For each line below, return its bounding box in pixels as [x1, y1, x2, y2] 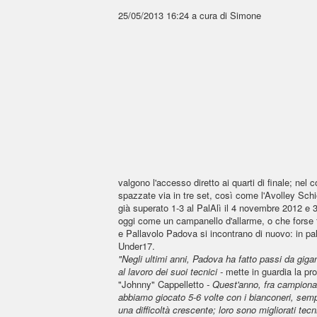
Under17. [118, 239, 155, 253]
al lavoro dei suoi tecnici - [118, 265, 226, 278]
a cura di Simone [189, 8, 261, 22]
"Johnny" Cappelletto [118, 277, 207, 291]
